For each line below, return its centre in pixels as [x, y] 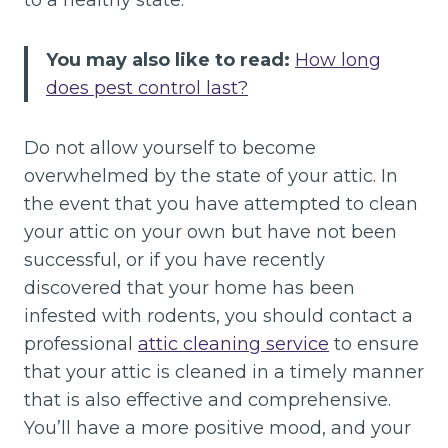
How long [338, 60]
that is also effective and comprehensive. [207, 400]
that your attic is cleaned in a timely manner [224, 372]
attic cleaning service [233, 344]
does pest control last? [147, 88]
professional [81, 344]
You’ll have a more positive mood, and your [217, 428]
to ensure [374, 344]
